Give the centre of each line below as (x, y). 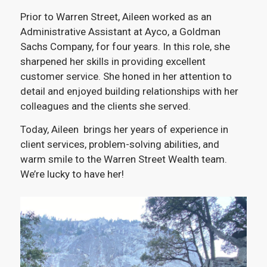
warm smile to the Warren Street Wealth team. (123, 159)
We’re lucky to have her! (72, 174)
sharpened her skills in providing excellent (113, 61)
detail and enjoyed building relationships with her (129, 91)
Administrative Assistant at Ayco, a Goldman (120, 32)
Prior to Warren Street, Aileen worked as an (116, 17)
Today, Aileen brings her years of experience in (124, 130)
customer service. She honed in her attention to (126, 76)
